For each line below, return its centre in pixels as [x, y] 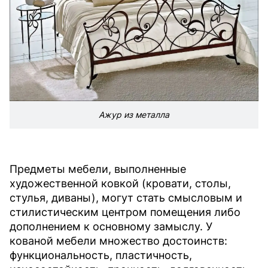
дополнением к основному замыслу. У [111, 227]
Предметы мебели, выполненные [98, 169]
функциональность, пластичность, [101, 255]
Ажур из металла [134, 115]
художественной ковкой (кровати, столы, [120, 184]
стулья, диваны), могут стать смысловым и [126, 198]
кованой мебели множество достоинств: [118, 241]
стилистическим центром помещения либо [125, 212]
